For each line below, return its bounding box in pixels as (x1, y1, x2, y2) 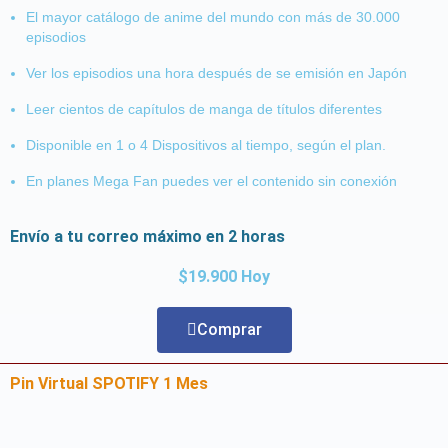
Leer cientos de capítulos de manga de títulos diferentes (26, 100, 382, 117)
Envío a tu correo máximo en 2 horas (10, 226, 285, 246)
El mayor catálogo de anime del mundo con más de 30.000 (26, 8, 400, 25)
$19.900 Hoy (178, 266, 270, 286)
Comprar (196, 319, 262, 339)
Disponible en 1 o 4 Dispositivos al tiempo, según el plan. (26, 136, 386, 153)
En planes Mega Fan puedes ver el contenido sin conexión (26, 172, 397, 189)
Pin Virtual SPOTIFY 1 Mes (10, 373, 208, 393)
